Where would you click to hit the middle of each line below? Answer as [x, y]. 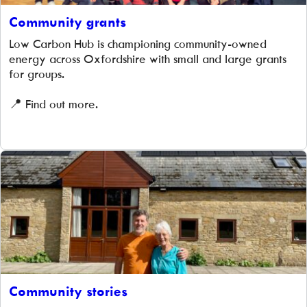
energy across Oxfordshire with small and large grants [148, 59]
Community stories [68, 291]
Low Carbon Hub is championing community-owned [138, 44]
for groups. [37, 74]
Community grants [67, 22]
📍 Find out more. [53, 104]
